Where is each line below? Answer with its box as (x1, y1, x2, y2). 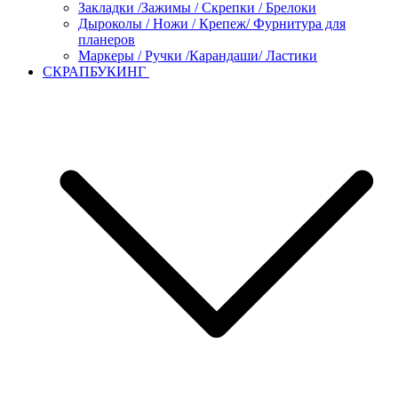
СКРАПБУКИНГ (43, 63, 149, 79)
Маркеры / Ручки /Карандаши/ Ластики (78, 47, 317, 63)
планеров (78, 31, 135, 47)
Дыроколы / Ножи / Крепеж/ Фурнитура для (78, 15, 346, 31)
